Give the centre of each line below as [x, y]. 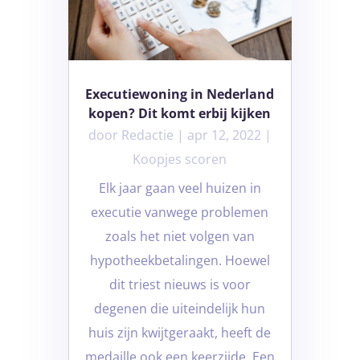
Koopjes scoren [180, 160]
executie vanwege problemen [180, 213]
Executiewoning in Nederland [180, 94]
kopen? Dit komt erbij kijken [180, 114]
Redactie [147, 135]
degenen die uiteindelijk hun [180, 309]
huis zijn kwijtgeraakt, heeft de [180, 333]
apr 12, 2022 [224, 135]
